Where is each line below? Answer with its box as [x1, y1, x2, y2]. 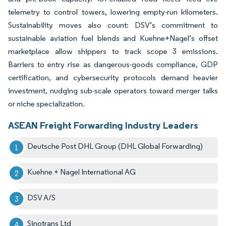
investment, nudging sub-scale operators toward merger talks [8, 85, 218, 95]
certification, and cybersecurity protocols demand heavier [8, 72, 218, 82]
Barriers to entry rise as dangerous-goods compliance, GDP [8, 59, 218, 69]
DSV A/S [27, 192, 56, 202]
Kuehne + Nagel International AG [27, 166, 136, 177]
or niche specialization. [8, 98, 85, 108]
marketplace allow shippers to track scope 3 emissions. [8, 46, 218, 56]
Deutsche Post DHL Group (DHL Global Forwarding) [27, 141, 203, 151]
